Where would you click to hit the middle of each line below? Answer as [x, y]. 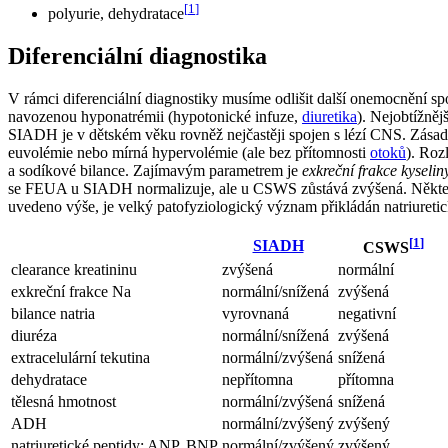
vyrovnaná [255, 314]
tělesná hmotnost [63, 402]
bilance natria [53, 314]
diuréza [34, 336]
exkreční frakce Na [71, 292]
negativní [367, 314]
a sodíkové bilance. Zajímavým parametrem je [155, 171]
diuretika [329, 117]
